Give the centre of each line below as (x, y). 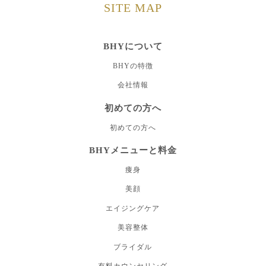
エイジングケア (133, 208)
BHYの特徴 (133, 66)
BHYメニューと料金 (133, 150)
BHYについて (133, 46)
